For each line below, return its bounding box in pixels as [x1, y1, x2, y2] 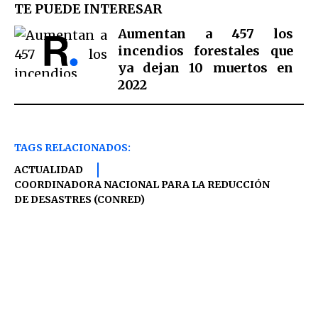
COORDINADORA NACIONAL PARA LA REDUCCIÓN [14, 177, 270, 191]
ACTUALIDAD [14, 163, 83, 176]
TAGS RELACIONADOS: [14, 141, 131, 154]
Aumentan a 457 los [117, 25, 293, 42]
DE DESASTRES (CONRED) [14, 192, 145, 206]
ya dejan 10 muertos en [117, 59, 293, 76]
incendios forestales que [117, 42, 293, 59]
